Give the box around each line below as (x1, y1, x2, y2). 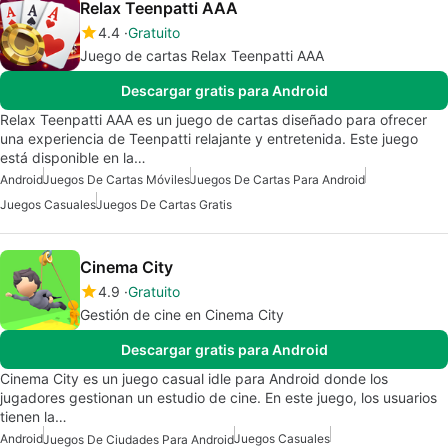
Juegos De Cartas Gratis (96, 196, 232, 212)
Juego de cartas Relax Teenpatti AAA (80, 46, 324, 64)
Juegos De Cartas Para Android (190, 171, 365, 187)
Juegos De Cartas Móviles (43, 171, 190, 187)
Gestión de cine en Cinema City (80, 305, 284, 323)
